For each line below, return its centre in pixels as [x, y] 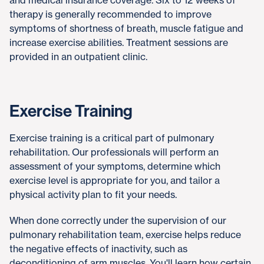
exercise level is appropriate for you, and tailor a [115, 180]
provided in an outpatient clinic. [78, 57]
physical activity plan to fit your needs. [93, 194]
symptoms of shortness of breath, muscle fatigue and [126, 28]
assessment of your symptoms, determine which [115, 166]
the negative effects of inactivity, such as [98, 249]
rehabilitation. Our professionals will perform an [114, 152]
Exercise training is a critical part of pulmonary [112, 138]
